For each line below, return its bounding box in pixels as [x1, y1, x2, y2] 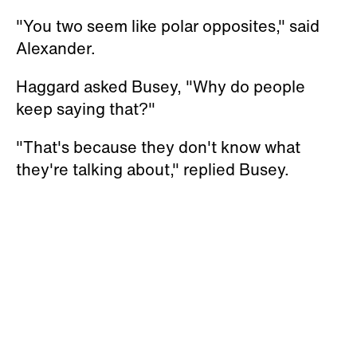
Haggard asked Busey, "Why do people [16, 75, 305, 98]
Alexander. [16, 37, 96, 60]
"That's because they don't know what [16, 135, 300, 159]
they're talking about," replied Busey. [16, 158, 289, 181]
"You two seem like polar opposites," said [16, 14, 320, 37]
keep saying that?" [16, 97, 155, 120]
